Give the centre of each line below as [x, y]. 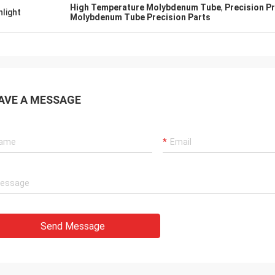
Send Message [73, 226]
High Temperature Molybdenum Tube [145, 7]
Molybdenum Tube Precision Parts [140, 17]
